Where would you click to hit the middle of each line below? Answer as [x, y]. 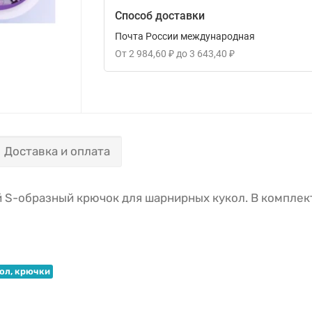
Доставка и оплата [57, 151]
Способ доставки [159, 16]
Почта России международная [185, 37]
